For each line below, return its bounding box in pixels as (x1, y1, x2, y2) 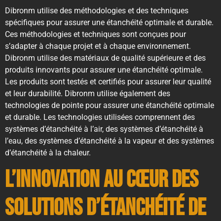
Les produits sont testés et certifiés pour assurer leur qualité (5, 76, 211, 86)
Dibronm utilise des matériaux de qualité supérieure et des (5, 53, 206, 63)
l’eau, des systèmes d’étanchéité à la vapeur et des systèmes (5, 136, 214, 146)
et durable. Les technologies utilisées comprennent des (5, 112, 195, 122)
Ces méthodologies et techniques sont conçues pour (5, 29, 186, 39)
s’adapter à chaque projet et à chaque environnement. (5, 41, 191, 51)
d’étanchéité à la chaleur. (5, 147, 91, 157)
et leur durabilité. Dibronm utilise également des (5, 88, 170, 98)
